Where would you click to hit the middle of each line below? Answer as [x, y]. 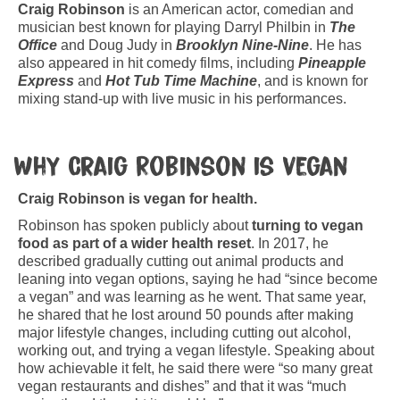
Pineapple [332, 63]
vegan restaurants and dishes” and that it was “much [182, 387]
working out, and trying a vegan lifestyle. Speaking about [196, 351]
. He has [335, 46]
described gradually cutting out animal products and [181, 262]
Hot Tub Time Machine [181, 81]
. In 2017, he [290, 244]
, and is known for [312, 81]
